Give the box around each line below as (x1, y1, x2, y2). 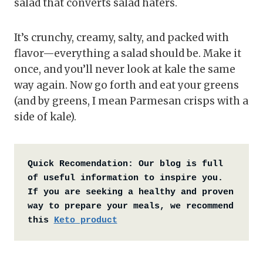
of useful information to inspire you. (27, 173, 223, 183)
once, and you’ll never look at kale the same (14, 63, 235, 76)
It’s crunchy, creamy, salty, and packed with (14, 31, 229, 45)
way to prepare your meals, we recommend (27, 201, 234, 211)
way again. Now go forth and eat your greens (14, 79, 239, 92)
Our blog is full (138, 159, 223, 169)
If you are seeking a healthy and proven (27, 187, 234, 197)
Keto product (53, 215, 117, 225)
